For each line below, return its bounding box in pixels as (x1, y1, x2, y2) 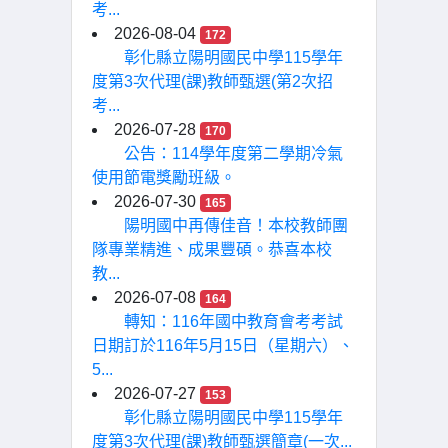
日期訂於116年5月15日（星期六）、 (92, 337, 354, 354)
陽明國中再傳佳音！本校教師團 (124, 217, 348, 234)
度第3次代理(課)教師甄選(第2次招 (92, 73, 333, 90)
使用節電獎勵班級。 (92, 169, 236, 186)
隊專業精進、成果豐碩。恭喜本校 (92, 241, 332, 258)
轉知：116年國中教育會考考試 (124, 313, 343, 330)
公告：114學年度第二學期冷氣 (124, 145, 343, 162)
